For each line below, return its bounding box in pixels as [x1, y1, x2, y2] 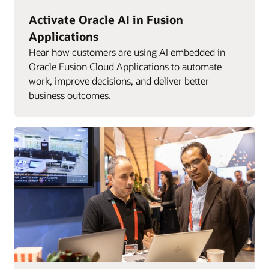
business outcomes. [29, 88, 111, 101]
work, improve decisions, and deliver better [29, 74, 209, 87]
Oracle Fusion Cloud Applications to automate [29, 59, 222, 73]
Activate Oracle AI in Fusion [29, 11, 183, 27]
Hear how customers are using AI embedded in [29, 45, 225, 58]
